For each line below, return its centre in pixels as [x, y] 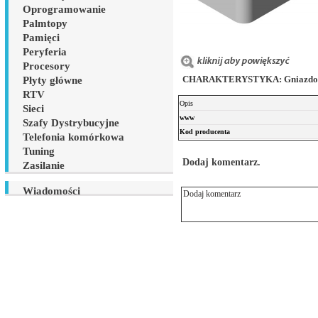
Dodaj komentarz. [221, 163]
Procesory [46, 66]
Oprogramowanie [64, 9]
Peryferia [45, 52]
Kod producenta [206, 132]
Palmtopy [45, 23]
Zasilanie [44, 165]
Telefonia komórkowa [73, 137]
